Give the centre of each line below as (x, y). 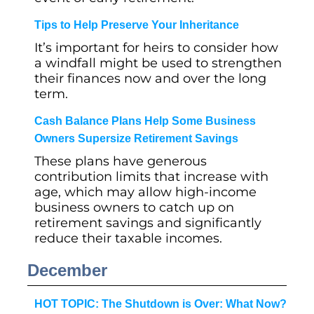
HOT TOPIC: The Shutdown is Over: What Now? (161, 304)
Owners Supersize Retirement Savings (136, 138)
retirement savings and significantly (148, 223)
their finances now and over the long (150, 78)
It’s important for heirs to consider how (156, 48)
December (67, 270)
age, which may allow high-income (145, 192)
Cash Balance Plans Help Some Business (145, 121)
